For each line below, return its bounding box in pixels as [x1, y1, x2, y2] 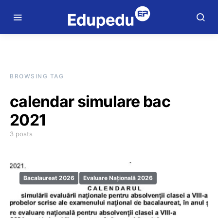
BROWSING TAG [10, 73, 64, 80]
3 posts [10, 130, 33, 138]
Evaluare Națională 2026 [83, 174, 153, 182]
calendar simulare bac [10, 92, 170, 111]
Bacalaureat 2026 [23, 174, 74, 182]
